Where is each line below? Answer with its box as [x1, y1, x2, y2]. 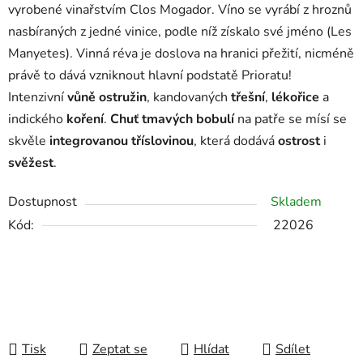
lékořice [271, 88, 319, 107]
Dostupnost [8, 193, 77, 211]
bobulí [196, 110, 234, 129]
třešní [231, 88, 265, 107]
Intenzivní [8, 88, 67, 107]
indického [8, 110, 66, 129]
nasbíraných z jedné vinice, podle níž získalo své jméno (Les [8, 23, 352, 41]
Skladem [271, 193, 322, 211]
